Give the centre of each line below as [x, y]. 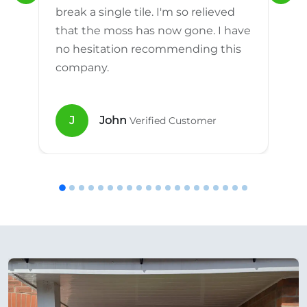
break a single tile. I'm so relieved [145, 12]
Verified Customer [173, 121]
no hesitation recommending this [148, 49]
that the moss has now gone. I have [153, 31]
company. [82, 68]
